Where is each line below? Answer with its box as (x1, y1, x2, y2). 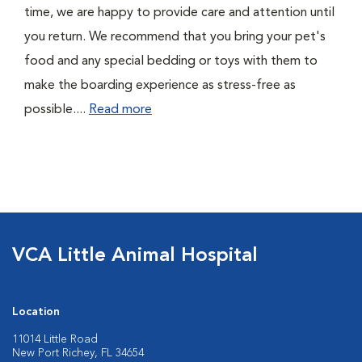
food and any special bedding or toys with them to (24, 55, 318, 68)
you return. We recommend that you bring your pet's (24, 31, 326, 44)
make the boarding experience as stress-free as (24, 79, 296, 92)
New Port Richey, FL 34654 (12, 347, 144, 359)
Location (12, 306, 60, 318)
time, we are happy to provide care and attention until (24, 6, 335, 19)
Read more (89, 103, 152, 116)
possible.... (24, 103, 89, 116)
